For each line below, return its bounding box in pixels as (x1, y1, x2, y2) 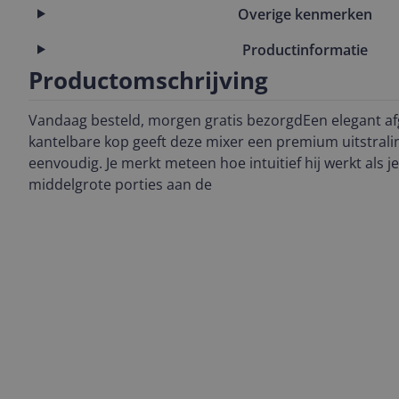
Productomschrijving (28, 64, 268, 96)
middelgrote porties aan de (28, 175, 212, 194)
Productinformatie (241, 39, 368, 60)
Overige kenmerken (237, 4, 372, 24)
